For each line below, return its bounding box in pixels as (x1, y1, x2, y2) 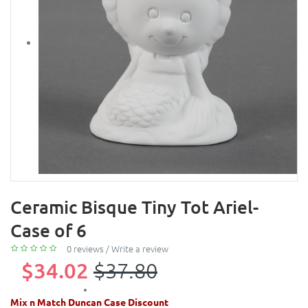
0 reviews (67, 241, 104, 255)
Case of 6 (10, 218, 87, 241)
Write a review (111, 241, 168, 255)
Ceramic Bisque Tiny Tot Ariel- (10, 195, 258, 218)
